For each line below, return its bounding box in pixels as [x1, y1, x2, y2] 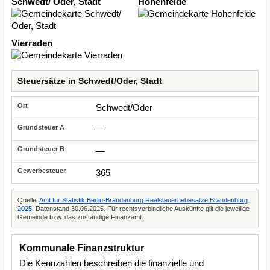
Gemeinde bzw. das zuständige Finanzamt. [17, 213, 143, 221]
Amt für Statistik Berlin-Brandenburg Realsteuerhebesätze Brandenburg [39, 196, 248, 204]
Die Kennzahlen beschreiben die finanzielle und [19, 258, 204, 268]
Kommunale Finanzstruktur [19, 243, 144, 253]
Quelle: [17, 196, 39, 204]
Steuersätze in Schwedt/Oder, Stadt [17, 76, 162, 86]
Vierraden [11, 38, 52, 48]
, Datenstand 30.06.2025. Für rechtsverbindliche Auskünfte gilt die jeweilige [32, 205, 250, 212]
